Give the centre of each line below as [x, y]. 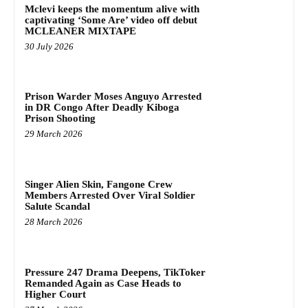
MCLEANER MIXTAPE [80, 31]
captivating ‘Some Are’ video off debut [111, 20]
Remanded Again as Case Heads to [103, 283]
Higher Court [55, 294]
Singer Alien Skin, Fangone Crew [99, 185]
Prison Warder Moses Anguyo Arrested [113, 97]
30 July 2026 [49, 46]
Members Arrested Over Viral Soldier [110, 196]
